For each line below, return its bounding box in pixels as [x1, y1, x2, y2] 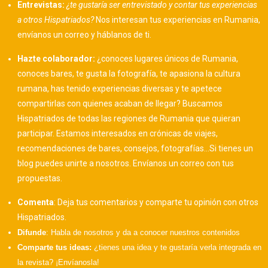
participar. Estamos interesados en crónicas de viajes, [17, 128, 218, 138]
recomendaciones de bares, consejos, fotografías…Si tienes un [17, 143, 254, 153]
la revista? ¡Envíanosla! [17, 257, 100, 267]
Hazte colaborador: [17, 53, 98, 63]
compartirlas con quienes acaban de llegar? [17, 98, 181, 108]
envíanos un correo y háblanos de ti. [17, 29, 152, 39]
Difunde [17, 227, 47, 237]
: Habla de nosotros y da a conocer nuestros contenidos [46, 227, 240, 237]
